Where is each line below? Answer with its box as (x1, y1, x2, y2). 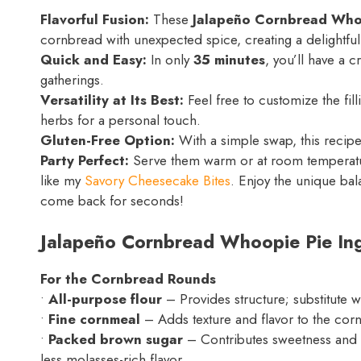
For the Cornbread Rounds (40, 269, 216, 289)
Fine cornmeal (48, 309, 140, 330)
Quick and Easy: (40, 49, 147, 69)
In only (147, 49, 193, 69)
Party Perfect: (40, 150, 129, 170)
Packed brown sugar (48, 330, 183, 350)
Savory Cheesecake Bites (85, 170, 230, 190)
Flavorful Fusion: (40, 9, 149, 29)
